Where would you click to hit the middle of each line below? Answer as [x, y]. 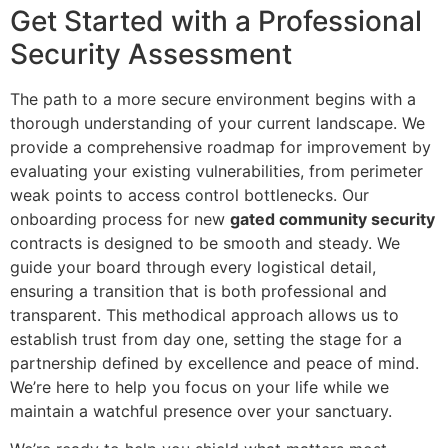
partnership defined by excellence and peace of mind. [214, 363]
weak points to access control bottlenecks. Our [189, 195]
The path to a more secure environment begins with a [213, 99]
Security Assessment [151, 54]
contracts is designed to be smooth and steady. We [205, 243]
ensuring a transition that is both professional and [198, 291]
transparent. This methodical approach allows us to [204, 315]
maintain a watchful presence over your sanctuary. [201, 411]
